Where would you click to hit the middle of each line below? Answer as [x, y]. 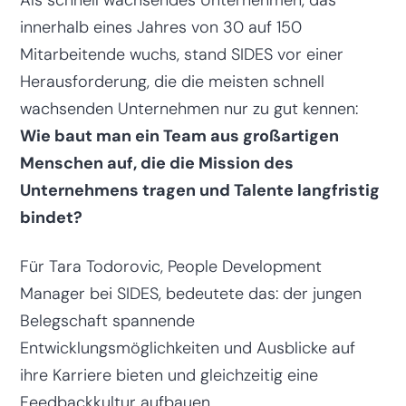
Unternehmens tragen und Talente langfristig [199, 190]
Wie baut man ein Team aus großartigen [179, 135]
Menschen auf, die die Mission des [156, 163]
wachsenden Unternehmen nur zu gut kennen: [188, 108]
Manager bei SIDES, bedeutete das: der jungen [190, 293]
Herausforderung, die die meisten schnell [172, 81]
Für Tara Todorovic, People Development [170, 266]
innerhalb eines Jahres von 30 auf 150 [160, 27]
